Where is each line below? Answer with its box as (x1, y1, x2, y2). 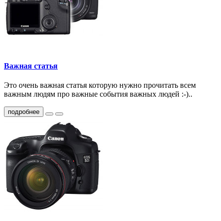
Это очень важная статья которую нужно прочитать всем (4, 80, 196, 89)
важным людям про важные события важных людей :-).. (4, 89, 192, 98)
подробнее (8, 108, 39, 115)
